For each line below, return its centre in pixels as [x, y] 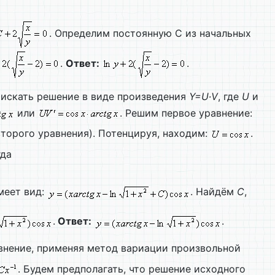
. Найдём [214, 192]
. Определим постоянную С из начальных [150, 33]
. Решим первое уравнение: [186, 113]
